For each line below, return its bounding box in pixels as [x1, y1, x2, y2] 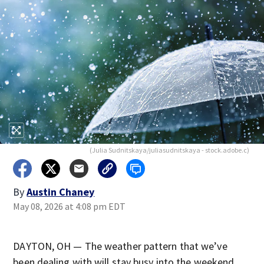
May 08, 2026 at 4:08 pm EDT [13, 200, 126, 212]
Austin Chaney [27, 185, 95, 199]
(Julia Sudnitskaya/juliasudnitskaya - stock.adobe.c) [89, 146, 249, 154]
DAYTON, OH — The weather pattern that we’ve [13, 239, 227, 253]
